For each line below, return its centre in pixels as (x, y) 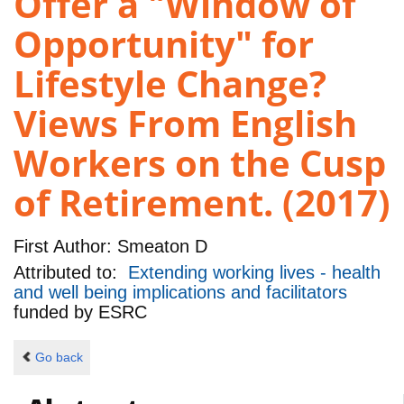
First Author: (63, 246)
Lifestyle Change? (170, 84)
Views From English (185, 124)
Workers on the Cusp (200, 163)
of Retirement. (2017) (202, 203)
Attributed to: (71, 273)
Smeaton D (160, 246)
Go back (59, 358)
